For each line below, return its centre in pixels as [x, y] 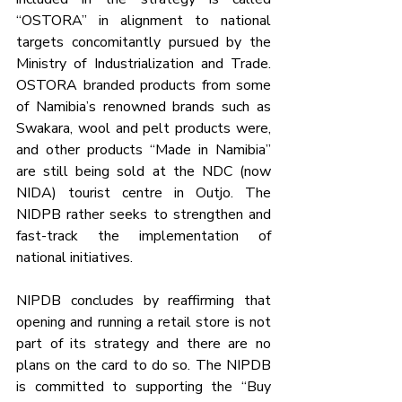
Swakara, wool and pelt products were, [144, 128]
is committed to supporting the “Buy [144, 386]
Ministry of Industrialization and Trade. [144, 63]
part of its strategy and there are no [144, 343]
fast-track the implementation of [144, 236]
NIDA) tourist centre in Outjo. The [144, 192]
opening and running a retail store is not [144, 322]
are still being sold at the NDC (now [144, 171]
